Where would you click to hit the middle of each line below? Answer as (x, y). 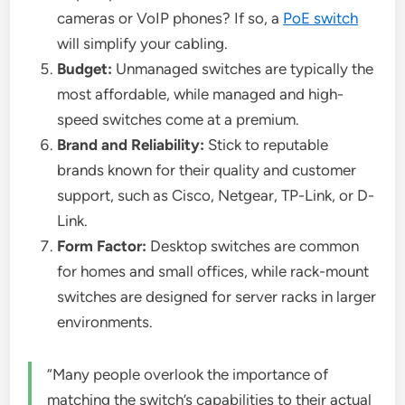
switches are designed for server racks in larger (217, 297)
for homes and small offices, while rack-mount (213, 272)
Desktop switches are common (253, 246)
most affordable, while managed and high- (201, 94)
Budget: (85, 69)
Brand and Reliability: (131, 145)
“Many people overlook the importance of (188, 375)
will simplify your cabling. (143, 44)
